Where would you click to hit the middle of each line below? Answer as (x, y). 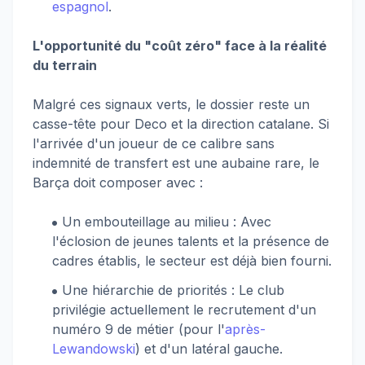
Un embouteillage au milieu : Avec (167, 222)
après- (245, 329)
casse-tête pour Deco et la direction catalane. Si (181, 124)
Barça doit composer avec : (118, 182)
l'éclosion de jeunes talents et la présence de (191, 241)
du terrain (65, 65)
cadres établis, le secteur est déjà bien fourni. (192, 261)
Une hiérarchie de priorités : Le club (173, 290)
